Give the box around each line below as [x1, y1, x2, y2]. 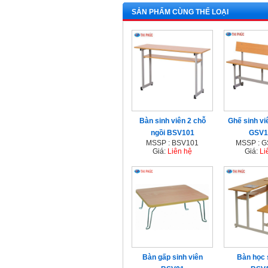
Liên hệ [167, 147, 192, 156]
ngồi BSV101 [150, 129, 194, 137]
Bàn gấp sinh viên [142, 253, 203, 261]
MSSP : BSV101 [146, 139, 199, 147]
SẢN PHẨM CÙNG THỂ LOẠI [132, 8, 229, 16]
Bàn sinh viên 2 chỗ [139, 117, 206, 125]
